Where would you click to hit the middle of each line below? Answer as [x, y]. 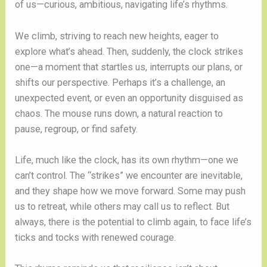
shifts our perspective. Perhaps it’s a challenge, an [120, 82]
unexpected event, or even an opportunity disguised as [129, 98]
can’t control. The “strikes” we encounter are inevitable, [129, 175]
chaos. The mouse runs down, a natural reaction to [119, 113]
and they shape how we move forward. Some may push [131, 191]
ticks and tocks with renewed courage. [96, 237]
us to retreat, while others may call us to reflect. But [122, 206]
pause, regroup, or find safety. [77, 129]
